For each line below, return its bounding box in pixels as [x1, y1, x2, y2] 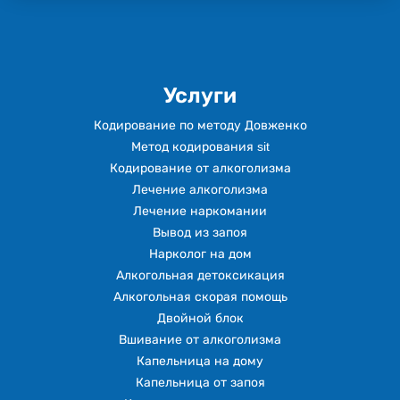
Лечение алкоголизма [132, 182, 268, 198]
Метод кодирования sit [130, 139, 270, 155]
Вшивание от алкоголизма [119, 332, 281, 348]
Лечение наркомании [133, 204, 267, 220]
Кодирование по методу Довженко [93, 118, 307, 134]
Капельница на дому [137, 354, 263, 370]
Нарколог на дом [148, 246, 252, 262]
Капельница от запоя [135, 375, 265, 391]
